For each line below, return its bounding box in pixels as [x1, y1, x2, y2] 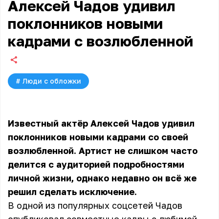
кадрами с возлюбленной [8, 32, 193, 50]
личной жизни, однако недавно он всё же [8, 173, 197, 183]
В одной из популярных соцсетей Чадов [8, 200, 182, 211]
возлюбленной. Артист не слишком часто [8, 145, 197, 156]
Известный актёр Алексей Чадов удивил [8, 118, 195, 129]
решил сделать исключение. [8, 186, 137, 197]
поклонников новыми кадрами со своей [8, 131, 188, 142]
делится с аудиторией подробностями [8, 159, 184, 170]
